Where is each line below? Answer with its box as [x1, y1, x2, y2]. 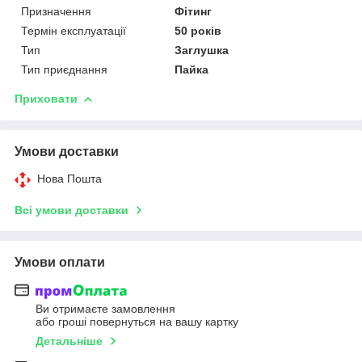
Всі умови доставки [15, 203, 128, 217]
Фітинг [175, 4, 213, 18]
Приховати [15, 91, 78, 105]
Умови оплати [15, 255, 105, 269]
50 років [175, 23, 222, 37]
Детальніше [36, 335, 103, 348]
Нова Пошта [37, 171, 102, 185]
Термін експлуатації [21, 23, 126, 37]
